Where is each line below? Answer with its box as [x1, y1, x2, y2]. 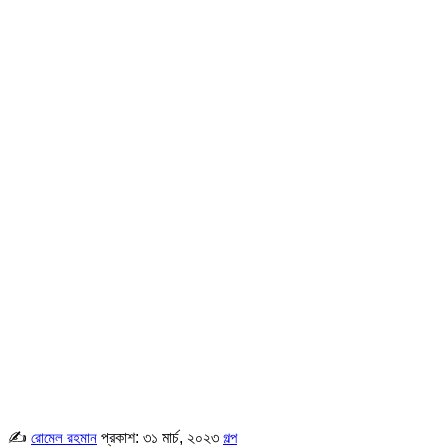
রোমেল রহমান [31, 429, 97, 446]
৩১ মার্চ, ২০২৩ [143, 428, 219, 446]
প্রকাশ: [101, 428, 143, 446]
